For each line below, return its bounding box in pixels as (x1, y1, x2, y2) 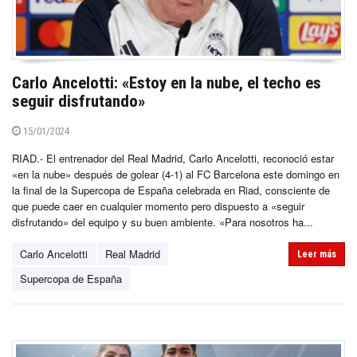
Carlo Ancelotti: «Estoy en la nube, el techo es (12, 73, 321, 93)
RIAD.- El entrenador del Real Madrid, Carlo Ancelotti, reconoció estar (12, 151, 334, 167)
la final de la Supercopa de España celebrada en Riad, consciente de (12, 182, 330, 198)
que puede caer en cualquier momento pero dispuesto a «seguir (12, 198, 304, 214)
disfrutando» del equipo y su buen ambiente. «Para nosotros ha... (12, 214, 313, 230)
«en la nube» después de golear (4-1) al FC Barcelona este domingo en (12, 167, 339, 182)
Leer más (297, 249, 336, 261)
